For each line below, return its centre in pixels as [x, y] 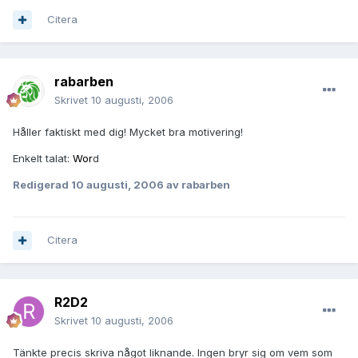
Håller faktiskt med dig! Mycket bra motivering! [128, 132]
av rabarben [197, 185]
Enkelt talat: [43, 159]
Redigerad [42, 185]
